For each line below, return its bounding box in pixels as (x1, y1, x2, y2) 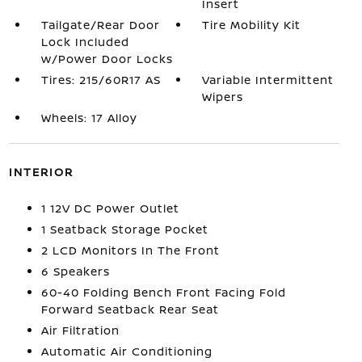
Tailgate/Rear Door (40, 17, 160, 32)
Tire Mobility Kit (202, 17, 301, 32)
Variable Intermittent (202, 72, 335, 87)
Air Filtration (40, 322, 120, 338)
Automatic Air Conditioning (40, 343, 213, 359)
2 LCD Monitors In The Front (40, 242, 220, 258)
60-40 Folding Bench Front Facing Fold (40, 284, 286, 300)
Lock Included (40, 34, 129, 49)
